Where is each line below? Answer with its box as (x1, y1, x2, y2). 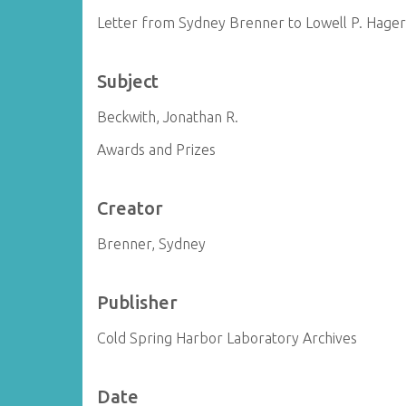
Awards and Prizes (97, 141, 217, 158)
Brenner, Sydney (97, 236, 207, 252)
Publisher (97, 292, 179, 313)
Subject (97, 71, 159, 92)
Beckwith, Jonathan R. (97, 109, 239, 125)
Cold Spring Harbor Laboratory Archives (97, 330, 358, 346)
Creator (97, 198, 164, 218)
